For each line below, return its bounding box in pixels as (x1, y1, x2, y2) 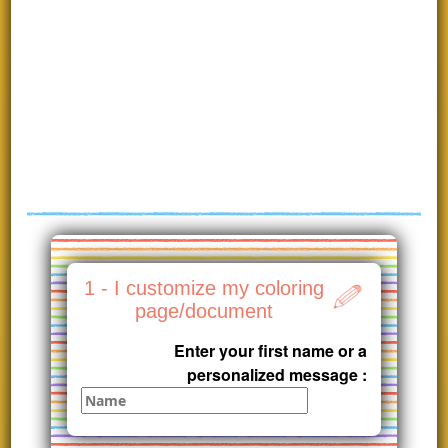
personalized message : (186, 363, 367, 387)
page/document (135, 300, 273, 323)
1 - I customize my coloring (84, 277, 324, 300)
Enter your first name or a (173, 339, 367, 363)
